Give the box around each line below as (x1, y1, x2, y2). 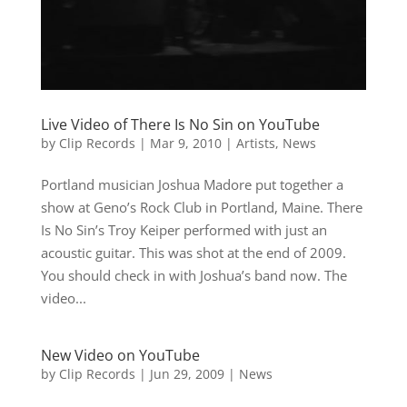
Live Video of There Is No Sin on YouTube (40, 114, 320, 134)
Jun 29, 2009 (149, 364, 224, 382)
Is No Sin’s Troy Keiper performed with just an (40, 220, 327, 239)
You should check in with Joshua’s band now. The (40, 265, 347, 284)
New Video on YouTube (40, 344, 200, 365)
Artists (235, 134, 275, 152)
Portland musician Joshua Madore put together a (40, 174, 343, 194)
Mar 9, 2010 (149, 134, 222, 152)
